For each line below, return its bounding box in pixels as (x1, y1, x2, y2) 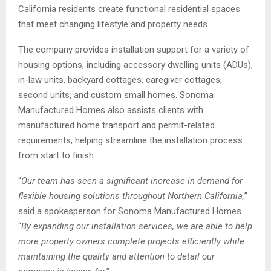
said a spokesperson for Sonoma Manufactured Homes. (18, 205, 243, 217)
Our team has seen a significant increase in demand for (21, 175, 243, 186)
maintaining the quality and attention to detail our (18, 250, 215, 262)
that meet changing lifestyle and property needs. (18, 18, 209, 30)
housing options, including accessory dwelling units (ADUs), (18, 59, 253, 70)
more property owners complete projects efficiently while (18, 235, 244, 247)
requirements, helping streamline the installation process (18, 134, 243, 146)
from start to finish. (18, 149, 96, 161)
